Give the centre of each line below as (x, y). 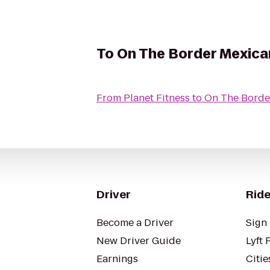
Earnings (117, 259)
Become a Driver (135, 223)
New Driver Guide (139, 241)
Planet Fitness (157, 98)
